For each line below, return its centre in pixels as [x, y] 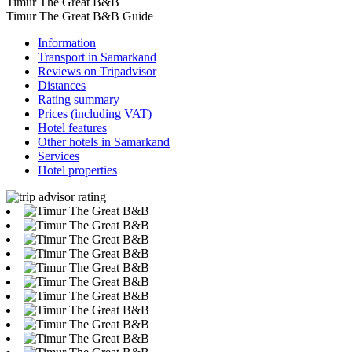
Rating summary [79, 99]
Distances [62, 85]
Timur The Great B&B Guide [80, 16]
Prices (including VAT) [95, 113]
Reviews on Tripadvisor [97, 71]
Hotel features [72, 127]
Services [59, 156]
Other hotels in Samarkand [104, 141]
